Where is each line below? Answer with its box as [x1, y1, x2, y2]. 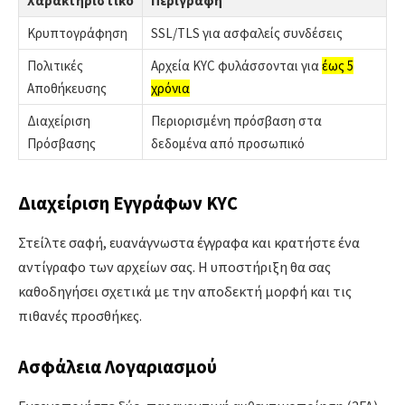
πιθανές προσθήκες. [18, 306, 142, 325]
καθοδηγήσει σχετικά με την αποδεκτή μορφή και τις [18, 282, 352, 301]
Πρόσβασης [27, 134, 96, 152]
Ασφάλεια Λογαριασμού [18, 354, 217, 379]
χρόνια [151, 79, 190, 97]
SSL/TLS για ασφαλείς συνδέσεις [151, 24, 343, 42]
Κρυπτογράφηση [27, 24, 127, 42]
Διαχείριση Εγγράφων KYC [18, 191, 238, 215]
